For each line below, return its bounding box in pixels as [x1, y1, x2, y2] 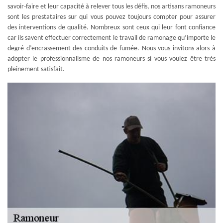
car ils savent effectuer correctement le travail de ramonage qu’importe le [7, 34, 216, 42]
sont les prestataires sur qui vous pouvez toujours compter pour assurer [7, 13, 216, 21]
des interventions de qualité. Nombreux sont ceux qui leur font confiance [7, 23, 216, 31]
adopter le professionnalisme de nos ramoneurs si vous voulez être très [7, 55, 216, 63]
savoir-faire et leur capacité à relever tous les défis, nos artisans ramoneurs [7, 2, 216, 10]
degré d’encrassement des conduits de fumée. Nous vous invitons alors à [7, 44, 216, 52]
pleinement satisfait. [7, 65, 65, 73]
